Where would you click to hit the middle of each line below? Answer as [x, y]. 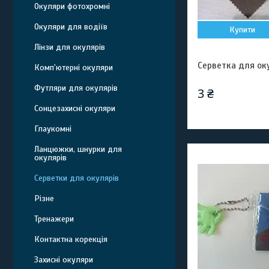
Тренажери [54, 219]
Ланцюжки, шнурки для [78, 149]
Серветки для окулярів [77, 178]
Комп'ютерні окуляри [74, 68]
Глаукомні [53, 129]
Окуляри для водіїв [71, 27]
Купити [243, 30]
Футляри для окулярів [76, 88]
